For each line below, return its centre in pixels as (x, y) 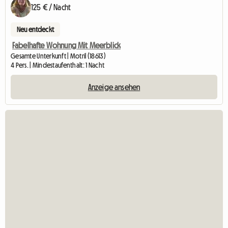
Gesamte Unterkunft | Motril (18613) (58, 56)
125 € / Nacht (51, 7)
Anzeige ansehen (114, 87)
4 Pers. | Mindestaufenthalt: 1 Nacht (58, 65)
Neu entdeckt (35, 30)
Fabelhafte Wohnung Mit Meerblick (67, 46)
